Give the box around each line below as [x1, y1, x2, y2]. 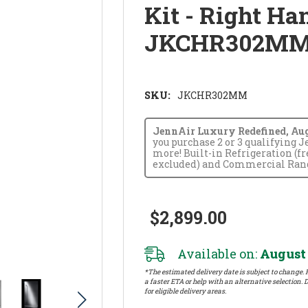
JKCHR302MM [177, 88, 248, 102]
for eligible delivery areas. [144, 286, 227, 296]
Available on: [177, 245, 258, 262]
